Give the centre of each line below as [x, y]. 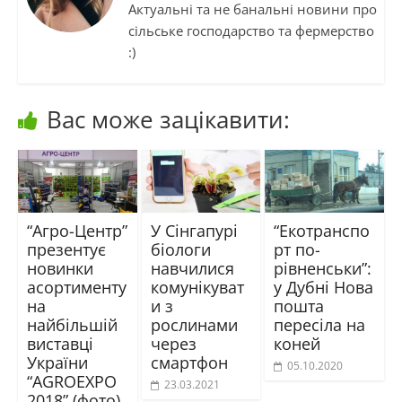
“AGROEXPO [71, 382]
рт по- [297, 250]
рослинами [194, 325]
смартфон [189, 363]
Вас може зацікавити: [168, 120]
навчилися [192, 269]
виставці [60, 344]
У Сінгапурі [194, 231]
